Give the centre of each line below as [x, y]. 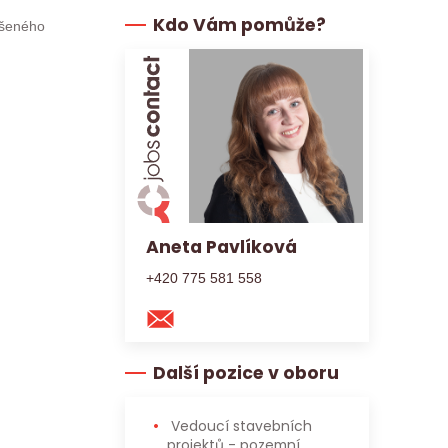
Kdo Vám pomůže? [239, 25]
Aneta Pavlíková [222, 246]
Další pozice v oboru [245, 372]
